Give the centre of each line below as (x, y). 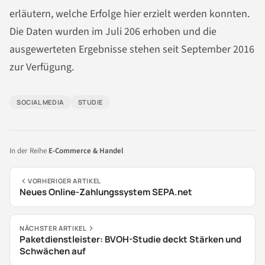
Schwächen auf (53, 251)
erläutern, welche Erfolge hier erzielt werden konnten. (130, 14)
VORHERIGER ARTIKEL (64, 181)
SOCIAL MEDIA (40, 102)
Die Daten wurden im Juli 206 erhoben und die (113, 32)
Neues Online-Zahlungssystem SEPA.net (106, 192)
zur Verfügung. (42, 67)
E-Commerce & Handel (86, 151)
